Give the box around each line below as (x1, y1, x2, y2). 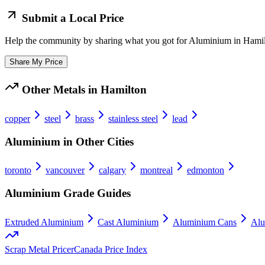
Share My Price (9, 57, 63, 67)
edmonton (187, 165, 224, 176)
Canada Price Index (74, 244, 147, 254)
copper (5, 113, 30, 124)
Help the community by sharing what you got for (5, 35, 189, 46)
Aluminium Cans (173, 216, 237, 227)
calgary (99, 165, 126, 176)
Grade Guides (60, 186, 131, 199)
